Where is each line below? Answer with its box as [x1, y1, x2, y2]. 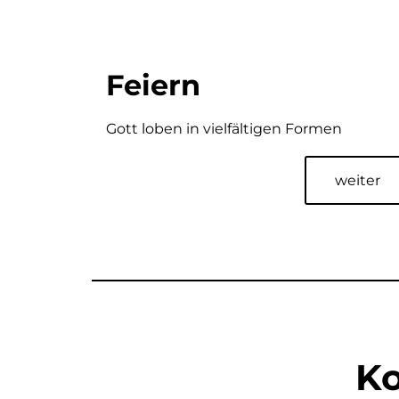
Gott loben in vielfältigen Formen [106, 119, 342, 137]
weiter [334, 171, 380, 189]
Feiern [106, 67, 200, 102]
